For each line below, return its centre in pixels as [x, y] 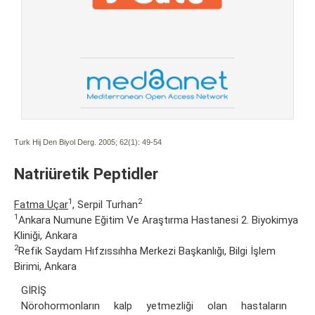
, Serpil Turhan [105, 204]
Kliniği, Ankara [46, 235]
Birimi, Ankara [45, 266]
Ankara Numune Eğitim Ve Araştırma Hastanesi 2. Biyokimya [158, 220]
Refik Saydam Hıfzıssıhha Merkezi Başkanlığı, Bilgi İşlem [147, 251]
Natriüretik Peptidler [86, 173]
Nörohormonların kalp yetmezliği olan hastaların [154, 306]
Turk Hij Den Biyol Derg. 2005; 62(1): [77, 142]
